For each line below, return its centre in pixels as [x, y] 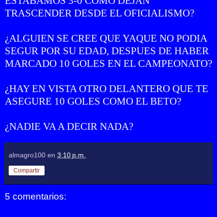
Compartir [27, 170]
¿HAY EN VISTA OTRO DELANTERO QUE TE [107, 88]
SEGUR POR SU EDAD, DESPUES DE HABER [107, 51]
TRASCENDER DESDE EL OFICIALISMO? [100, 13]
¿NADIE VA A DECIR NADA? [69, 126]
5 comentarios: [36, 196]
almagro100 [27, 155]
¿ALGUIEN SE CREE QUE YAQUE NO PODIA [106, 38]
